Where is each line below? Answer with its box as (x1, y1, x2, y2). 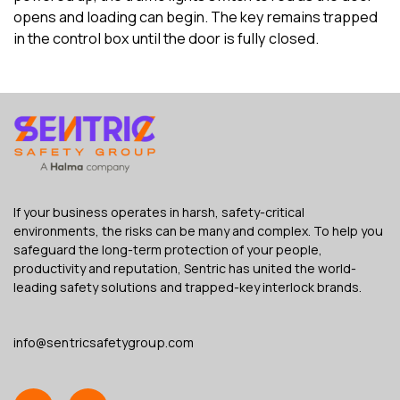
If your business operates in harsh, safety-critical (13, 204, 304, 221)
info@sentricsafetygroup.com (13, 333, 194, 351)
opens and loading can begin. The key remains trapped (13, 6, 378, 27)
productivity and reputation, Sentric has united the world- (13, 260, 356, 278)
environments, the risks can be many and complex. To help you (13, 222, 383, 240)
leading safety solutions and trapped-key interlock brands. (13, 279, 362, 296)
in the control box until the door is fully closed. (13, 28, 319, 48)
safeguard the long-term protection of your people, (13, 241, 322, 259)
